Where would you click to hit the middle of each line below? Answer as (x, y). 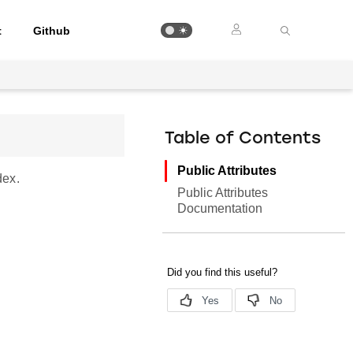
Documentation (220, 208)
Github (52, 30)
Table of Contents (243, 139)
